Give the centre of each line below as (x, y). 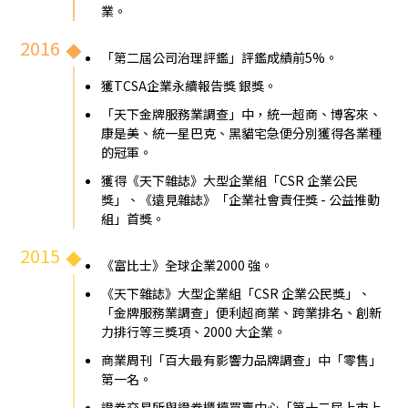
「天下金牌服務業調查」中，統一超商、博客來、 (242, 113)
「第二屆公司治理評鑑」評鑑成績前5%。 (220, 57)
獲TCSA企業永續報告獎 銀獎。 (189, 85)
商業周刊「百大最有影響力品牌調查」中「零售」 (242, 359)
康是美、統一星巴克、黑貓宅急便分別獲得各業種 (242, 133)
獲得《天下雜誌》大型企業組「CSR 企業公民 (230, 180)
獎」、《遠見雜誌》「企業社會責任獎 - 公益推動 (241, 199)
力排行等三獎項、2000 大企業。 (194, 331)
